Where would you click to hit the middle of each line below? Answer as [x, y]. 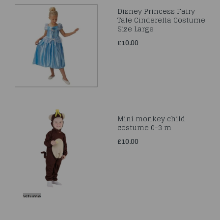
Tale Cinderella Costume [161, 20]
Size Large [136, 29]
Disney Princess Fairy [156, 11]
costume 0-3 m [144, 127]
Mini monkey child [151, 119]
